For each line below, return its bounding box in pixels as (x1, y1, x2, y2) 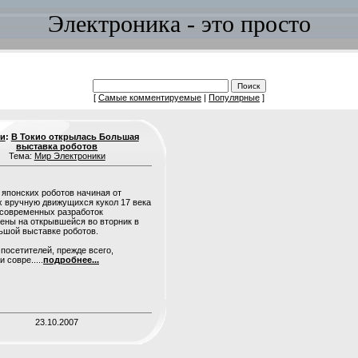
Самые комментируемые (98, 93, 201, 102)
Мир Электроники (34, 151, 105, 161)
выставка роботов (16, 141, 98, 151)
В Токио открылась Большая (10, 132, 139, 141)
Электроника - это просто (47, 10, 311, 37)
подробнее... (43, 255, 99, 265)
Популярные (209, 93, 260, 102)
